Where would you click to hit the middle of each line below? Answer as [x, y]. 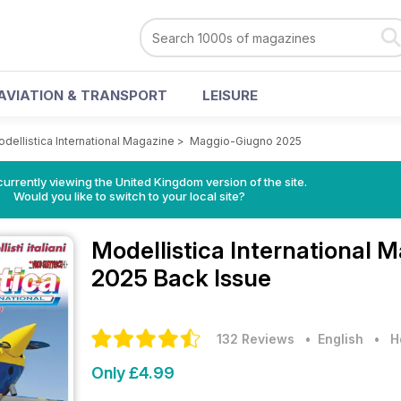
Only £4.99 [133, 373]
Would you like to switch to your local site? [129, 196]
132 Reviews [256, 339]
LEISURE [230, 95]
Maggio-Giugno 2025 [246, 141]
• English [331, 339]
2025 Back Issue [181, 278]
